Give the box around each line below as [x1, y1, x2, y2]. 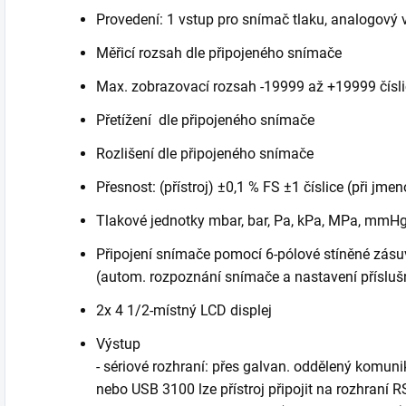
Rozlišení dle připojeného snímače [96, 144, 314, 162]
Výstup [96, 334, 140, 353]
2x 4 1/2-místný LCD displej [96, 301, 272, 319]
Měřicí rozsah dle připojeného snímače [96, 43, 342, 62]
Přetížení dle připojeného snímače [96, 111, 314, 129]
